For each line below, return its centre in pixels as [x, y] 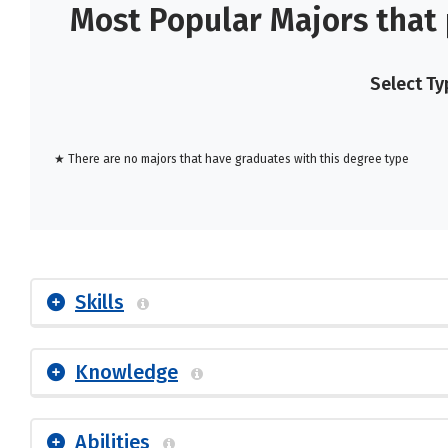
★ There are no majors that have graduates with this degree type [231, 159]
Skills [99, 302]
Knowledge [126, 372]
